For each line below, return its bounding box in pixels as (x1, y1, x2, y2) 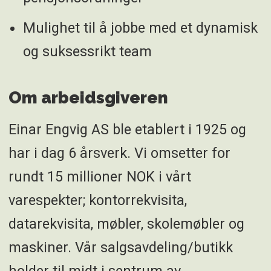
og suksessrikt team (22, 43, 152, 60)
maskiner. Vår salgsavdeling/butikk (8, 239, 233, 256)
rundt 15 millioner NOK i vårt (8, 168, 191, 186)
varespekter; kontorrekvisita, (8, 192, 187, 209)
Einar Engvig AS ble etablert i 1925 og (8, 121, 246, 139)
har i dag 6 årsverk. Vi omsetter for (8, 145, 230, 162)
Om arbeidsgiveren (8, 88, 168, 108)
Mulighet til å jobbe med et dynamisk (22, 19, 258, 37)
